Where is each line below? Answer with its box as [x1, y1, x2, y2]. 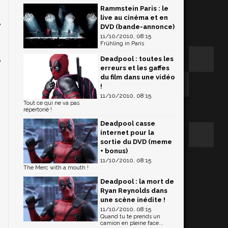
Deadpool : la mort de [100, 177, 174, 185]
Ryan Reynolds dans [100, 186, 167, 194]
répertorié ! [23, 106, 52, 113]
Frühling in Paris [100, 40, 144, 47]
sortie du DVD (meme [100, 137, 172, 146]
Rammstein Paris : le [100, 5, 168, 12]
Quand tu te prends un [100, 213, 160, 220]
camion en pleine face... [100, 219, 163, 226]
